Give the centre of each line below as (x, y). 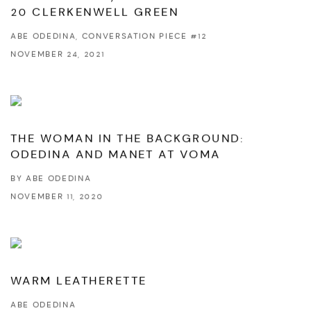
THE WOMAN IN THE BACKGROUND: (127, 138)
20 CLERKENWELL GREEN (95, 12)
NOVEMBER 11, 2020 (57, 197)
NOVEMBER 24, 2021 (58, 54)
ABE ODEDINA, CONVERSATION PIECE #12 (109, 36)
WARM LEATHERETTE (79, 281)
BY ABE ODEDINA (51, 179)
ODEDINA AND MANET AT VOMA (116, 154)
